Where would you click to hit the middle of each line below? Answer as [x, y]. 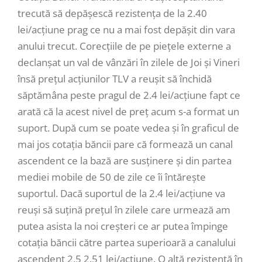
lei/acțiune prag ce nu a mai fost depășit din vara [126, 29]
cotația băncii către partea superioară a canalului [127, 242]
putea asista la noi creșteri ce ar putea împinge [123, 226]
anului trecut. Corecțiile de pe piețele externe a [124, 46]
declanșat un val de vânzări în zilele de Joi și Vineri [129, 62]
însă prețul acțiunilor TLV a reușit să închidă [115, 78]
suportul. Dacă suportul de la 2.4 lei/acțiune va [121, 193]
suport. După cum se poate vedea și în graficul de [128, 127]
